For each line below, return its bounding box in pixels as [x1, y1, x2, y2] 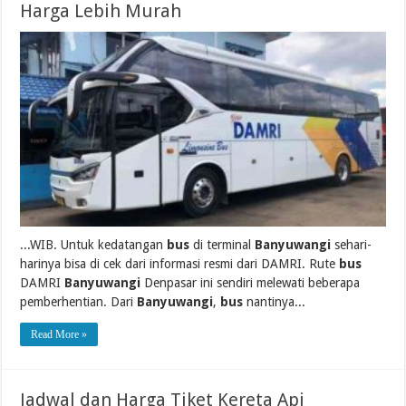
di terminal [189, 237, 256, 253]
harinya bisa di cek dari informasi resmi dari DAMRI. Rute [20, 256, 340, 272]
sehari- [331, 237, 372, 253]
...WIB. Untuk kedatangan [20, 237, 168, 253]
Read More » [31, 328, 88, 342]
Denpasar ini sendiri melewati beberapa [140, 275, 361, 291]
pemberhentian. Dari [20, 295, 138, 310]
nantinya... [243, 295, 306, 310]
